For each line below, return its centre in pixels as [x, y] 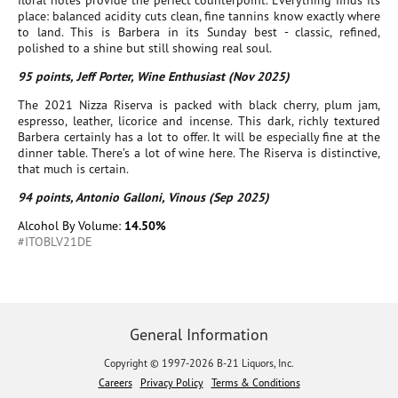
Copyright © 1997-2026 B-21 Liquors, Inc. [199, 363]
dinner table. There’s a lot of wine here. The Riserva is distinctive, [199, 153]
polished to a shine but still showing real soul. [145, 48]
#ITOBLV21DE [55, 242]
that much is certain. [73, 169]
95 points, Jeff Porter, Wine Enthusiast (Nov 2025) [154, 76]
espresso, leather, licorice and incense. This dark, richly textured [199, 121]
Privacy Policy [171, 382]
